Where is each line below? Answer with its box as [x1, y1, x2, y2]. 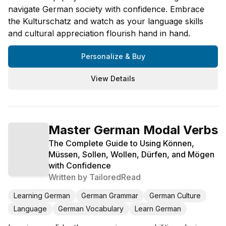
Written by [48, 172, 89, 182]
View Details [91, 74, 135, 83]
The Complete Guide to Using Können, [48, 138, 194, 148]
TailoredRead [89, 172, 141, 182]
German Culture [149, 191, 201, 200]
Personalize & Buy [81, 51, 145, 61]
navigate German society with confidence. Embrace [8, 4, 204, 14]
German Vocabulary [58, 204, 124, 213]
